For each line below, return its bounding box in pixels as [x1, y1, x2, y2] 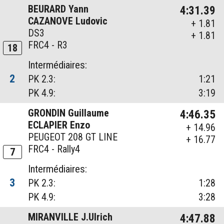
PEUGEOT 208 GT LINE [28, 131, 118, 143]
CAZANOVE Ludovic [28, 15, 108, 27]
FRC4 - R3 [28, 39, 68, 51]
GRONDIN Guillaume [28, 107, 109, 119]
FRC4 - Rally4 [28, 143, 80, 155]
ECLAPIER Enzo [28, 119, 90, 131]
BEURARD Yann [28, 3, 89, 15]
